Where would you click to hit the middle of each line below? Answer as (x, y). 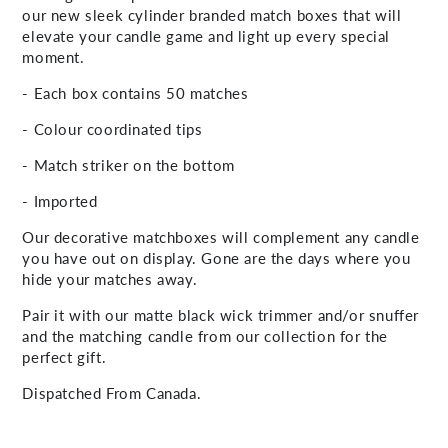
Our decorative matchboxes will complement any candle (221, 236)
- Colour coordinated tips (112, 128)
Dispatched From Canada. (114, 392)
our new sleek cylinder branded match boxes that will (212, 14)
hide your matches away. (112, 278)
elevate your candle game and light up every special (206, 35)
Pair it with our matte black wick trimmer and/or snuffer (220, 314)
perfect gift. (64, 356)
